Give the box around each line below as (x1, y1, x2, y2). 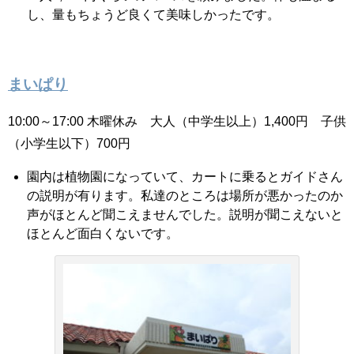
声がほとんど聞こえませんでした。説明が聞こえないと (27, 207, 343, 220)
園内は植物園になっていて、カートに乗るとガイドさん (27, 169, 343, 183)
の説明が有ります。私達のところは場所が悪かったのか (27, 188, 343, 201)
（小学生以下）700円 (8, 136, 130, 149)
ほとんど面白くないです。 (27, 226, 179, 239)
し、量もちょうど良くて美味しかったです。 (27, 7, 280, 21)
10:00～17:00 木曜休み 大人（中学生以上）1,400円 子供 (8, 114, 346, 127)
